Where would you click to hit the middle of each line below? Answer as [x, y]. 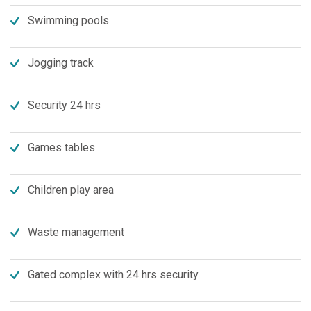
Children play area [71, 190]
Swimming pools [68, 20]
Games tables [61, 148]
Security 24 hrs [64, 105]
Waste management [76, 232]
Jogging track [61, 63]
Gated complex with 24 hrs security [113, 275]
